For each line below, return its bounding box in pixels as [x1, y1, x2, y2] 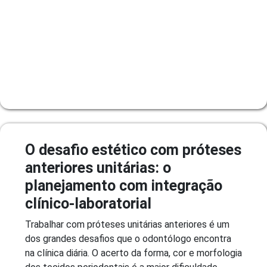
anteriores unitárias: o [25, 159, 171, 176]
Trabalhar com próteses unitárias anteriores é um [25, 218, 229, 230]
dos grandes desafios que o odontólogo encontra [25, 232, 231, 244]
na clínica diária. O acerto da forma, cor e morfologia [25, 247, 242, 259]
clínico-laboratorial [25, 194, 151, 212]
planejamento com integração [25, 176, 222, 194]
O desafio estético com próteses [25, 141, 241, 159]
